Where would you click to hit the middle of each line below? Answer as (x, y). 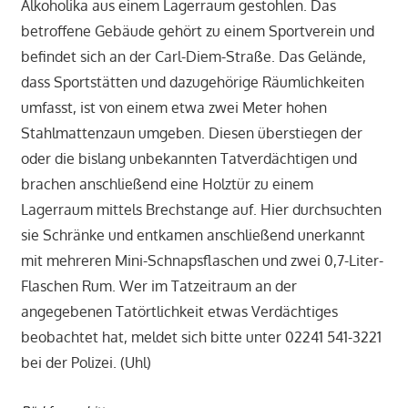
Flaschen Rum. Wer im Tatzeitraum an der (158, 286)
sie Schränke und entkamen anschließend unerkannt (193, 235)
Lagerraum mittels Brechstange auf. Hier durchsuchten (201, 209)
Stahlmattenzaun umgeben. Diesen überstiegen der (191, 133)
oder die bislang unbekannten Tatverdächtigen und (189, 158)
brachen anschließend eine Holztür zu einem (167, 184)
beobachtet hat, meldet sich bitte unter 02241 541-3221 (201, 337)
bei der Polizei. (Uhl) (86, 362)
